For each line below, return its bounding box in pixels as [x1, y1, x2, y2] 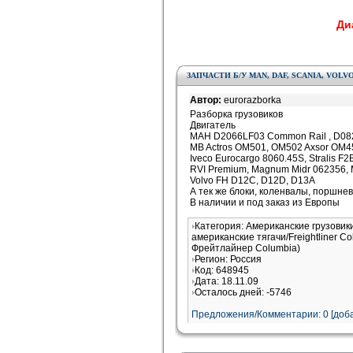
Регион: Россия [195, 254, 262, 265]
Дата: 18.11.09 [195, 276, 258, 287]
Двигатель [190, 120, 236, 131]
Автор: [190, 95, 224, 106]
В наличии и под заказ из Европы [190, 197, 340, 208]
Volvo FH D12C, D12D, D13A [190, 175, 315, 186]
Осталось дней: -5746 [195, 287, 292, 298]
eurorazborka [224, 95, 281, 106]
